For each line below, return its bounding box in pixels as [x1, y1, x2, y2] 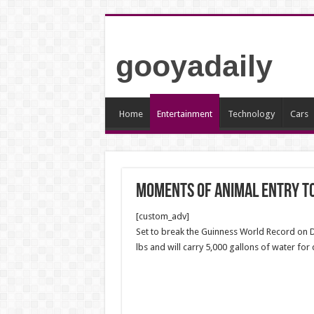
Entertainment [156, 109, 212, 119]
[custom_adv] [135, 211, 189, 221]
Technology [227, 109, 275, 119]
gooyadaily [115, 49, 273, 83]
